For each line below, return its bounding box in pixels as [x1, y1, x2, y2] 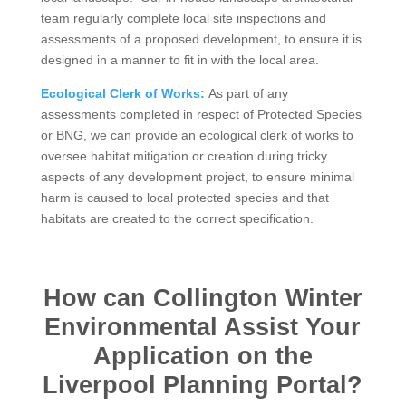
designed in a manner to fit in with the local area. [40, 52, 319, 67]
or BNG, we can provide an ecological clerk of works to [40, 127, 353, 142]
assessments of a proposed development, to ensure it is [40, 31, 362, 46]
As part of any [208, 85, 288, 101]
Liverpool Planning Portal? [43, 371, 363, 399]
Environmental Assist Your [44, 313, 362, 341]
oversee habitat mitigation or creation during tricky [40, 148, 327, 163]
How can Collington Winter [43, 284, 362, 312]
